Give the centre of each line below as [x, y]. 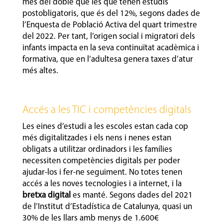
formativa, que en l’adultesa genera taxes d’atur [108, 59]
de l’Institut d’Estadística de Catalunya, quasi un [107, 207]
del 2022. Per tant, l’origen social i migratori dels [109, 36]
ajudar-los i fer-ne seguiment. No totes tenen [102, 172]
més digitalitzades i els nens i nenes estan [97, 138]
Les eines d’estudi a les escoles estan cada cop [105, 126]
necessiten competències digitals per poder [101, 161]
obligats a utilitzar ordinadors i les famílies [97, 149]
